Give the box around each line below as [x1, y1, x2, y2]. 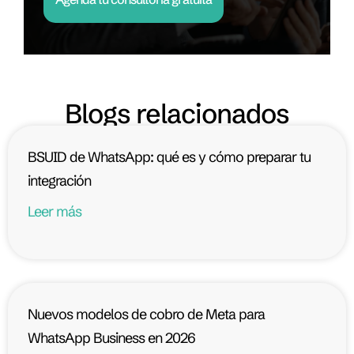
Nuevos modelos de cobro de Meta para [28, 305, 265, 324]
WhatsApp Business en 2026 [28, 329, 195, 348]
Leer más [28, 202, 81, 221]
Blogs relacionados [65, 97, 289, 131]
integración [28, 171, 91, 190]
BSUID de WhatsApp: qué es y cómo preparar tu [28, 148, 311, 167]
